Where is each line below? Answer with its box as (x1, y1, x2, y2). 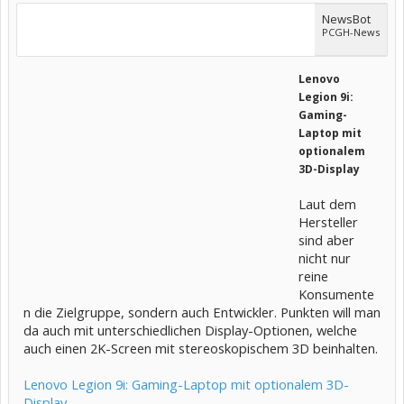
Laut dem (298, 195, 356, 213)
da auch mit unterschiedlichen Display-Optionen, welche (23, 321, 357, 339)
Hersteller (298, 213, 358, 231)
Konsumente (298, 285, 374, 303)
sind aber (298, 231, 354, 249)
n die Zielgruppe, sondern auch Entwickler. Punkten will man (23, 303, 381, 321)
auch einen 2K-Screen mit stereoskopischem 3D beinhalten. (23, 339, 378, 357)
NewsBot (322, 11, 371, 27)
